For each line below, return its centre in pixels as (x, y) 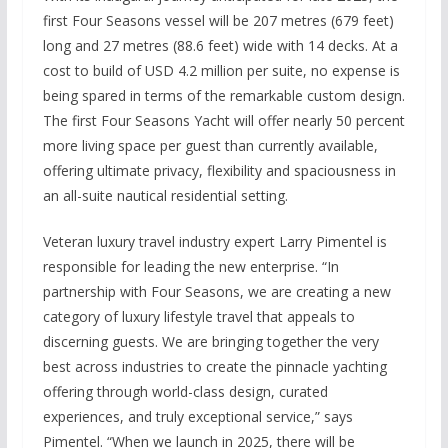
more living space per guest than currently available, (210, 145)
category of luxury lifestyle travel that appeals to (198, 316)
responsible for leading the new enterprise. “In (190, 266)
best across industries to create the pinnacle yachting (214, 366)
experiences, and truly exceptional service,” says (197, 416)
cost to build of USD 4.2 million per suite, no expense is (221, 70)
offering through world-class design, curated (185, 391)
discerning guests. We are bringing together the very (210, 341)
